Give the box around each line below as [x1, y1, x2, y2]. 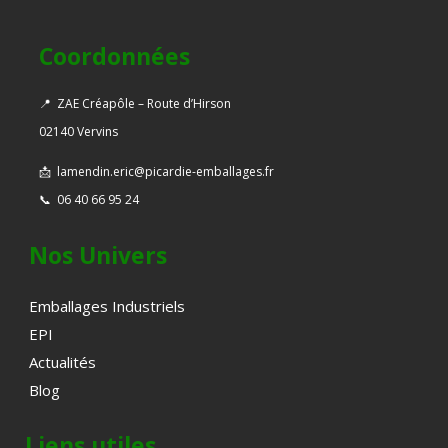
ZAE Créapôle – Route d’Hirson [57, 94, 231, 112]
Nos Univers [29, 238, 167, 271]
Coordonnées [39, 39, 190, 72]
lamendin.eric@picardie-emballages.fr [57, 162, 274, 180]
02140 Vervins [39, 122, 118, 140]
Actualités [29, 351, 96, 372]
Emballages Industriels [29, 295, 185, 316]
